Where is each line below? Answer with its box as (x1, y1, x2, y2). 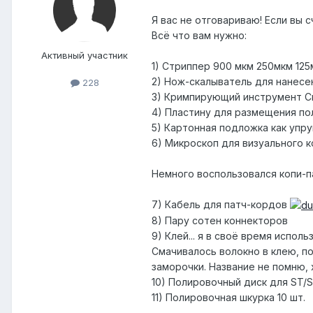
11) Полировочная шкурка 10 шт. (152, 291, 305, 304)
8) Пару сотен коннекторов (152, 214, 288, 227)
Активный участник (41, 49, 128, 61)
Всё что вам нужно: (152, 29, 247, 41)
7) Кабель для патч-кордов (152, 198, 290, 210)
